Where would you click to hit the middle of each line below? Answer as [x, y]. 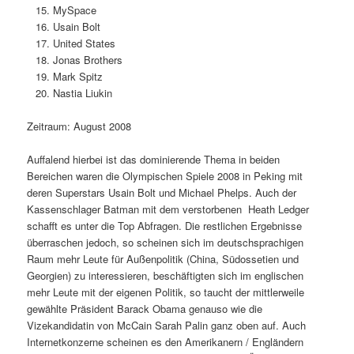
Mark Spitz [77, 77]
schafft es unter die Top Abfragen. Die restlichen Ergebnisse [165, 226]
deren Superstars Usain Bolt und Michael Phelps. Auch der [162, 193]
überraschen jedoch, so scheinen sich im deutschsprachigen [166, 243]
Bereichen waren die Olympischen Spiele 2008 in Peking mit [165, 176]
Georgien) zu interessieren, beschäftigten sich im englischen [166, 276]
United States [84, 43]
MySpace [74, 10]
